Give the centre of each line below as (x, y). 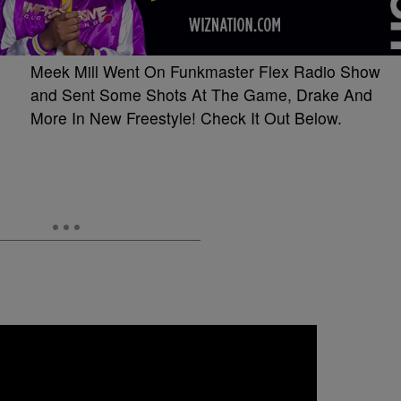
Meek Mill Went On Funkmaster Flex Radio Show (205, 71)
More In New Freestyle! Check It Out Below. (186, 117)
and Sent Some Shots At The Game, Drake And (201, 94)
